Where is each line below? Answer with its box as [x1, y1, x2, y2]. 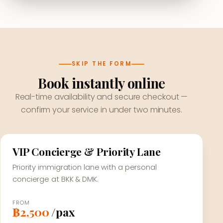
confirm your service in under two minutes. [21, 104, 182, 115]
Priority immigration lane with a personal [12, 162, 157, 172]
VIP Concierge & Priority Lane [12, 144, 161, 158]
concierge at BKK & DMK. [12, 174, 99, 184]
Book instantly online [37, 74, 166, 92]
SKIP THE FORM [71, 60, 132, 68]
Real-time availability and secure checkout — [15, 91, 188, 103]
